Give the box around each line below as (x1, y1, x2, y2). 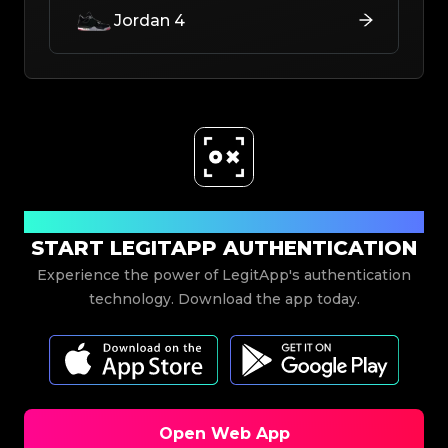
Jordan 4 (114, 10, 185, 30)
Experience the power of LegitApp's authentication (37, 265, 411, 284)
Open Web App (158, 423, 290, 443)
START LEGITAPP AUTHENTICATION (31, 235, 417, 260)
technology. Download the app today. (88, 289, 360, 308)
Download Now (173, 213, 275, 229)
